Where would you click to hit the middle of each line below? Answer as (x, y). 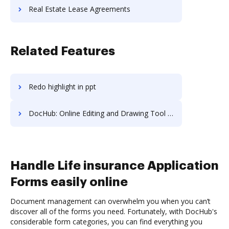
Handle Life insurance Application (114, 166)
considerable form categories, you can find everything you (106, 222)
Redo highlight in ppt (62, 87)
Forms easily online (69, 182)
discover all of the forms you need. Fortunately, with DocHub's (114, 211)
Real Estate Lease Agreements (79, 9)
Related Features (63, 51)
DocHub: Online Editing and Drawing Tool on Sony (98, 113)
